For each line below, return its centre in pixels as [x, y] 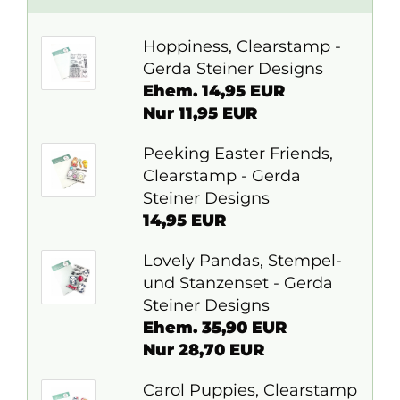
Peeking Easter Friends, [237, 154]
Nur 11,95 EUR [200, 113]
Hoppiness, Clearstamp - [242, 46]
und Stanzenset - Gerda [237, 283]
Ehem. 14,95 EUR [213, 91]
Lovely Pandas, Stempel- [242, 261]
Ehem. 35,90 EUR [214, 328]
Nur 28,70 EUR [203, 350]
